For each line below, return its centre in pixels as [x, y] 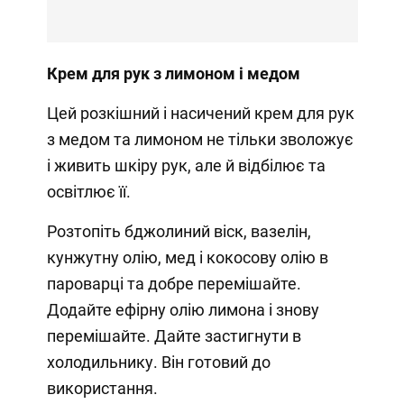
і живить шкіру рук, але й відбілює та [186, 166]
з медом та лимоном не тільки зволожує [200, 140]
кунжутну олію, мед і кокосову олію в [187, 258]
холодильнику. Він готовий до [158, 363]
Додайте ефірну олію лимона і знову [183, 310]
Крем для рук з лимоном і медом [173, 74]
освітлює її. [88, 192]
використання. [102, 389]
